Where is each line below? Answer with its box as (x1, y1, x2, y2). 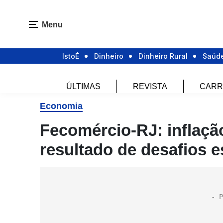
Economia (40, 101, 83, 111)
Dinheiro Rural (138, 52, 188, 61)
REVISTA (132, 82, 167, 91)
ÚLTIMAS (66, 82, 101, 91)
